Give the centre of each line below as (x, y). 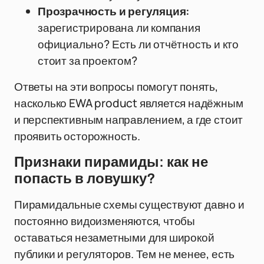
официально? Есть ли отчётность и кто (138, 44)
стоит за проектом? (88, 61)
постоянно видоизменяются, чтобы (105, 221)
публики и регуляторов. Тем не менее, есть (125, 254)
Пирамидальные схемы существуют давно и (129, 204)
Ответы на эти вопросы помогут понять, (116, 87)
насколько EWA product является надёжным (129, 103)
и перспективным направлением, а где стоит (129, 120)
